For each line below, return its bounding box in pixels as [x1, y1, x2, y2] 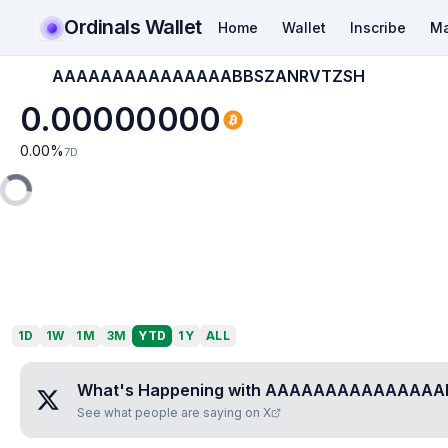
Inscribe [349, 18, 406, 36]
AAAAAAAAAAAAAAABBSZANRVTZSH [52, 66, 365, 86]
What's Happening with [77, 380, 265, 400]
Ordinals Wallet [64, 14, 202, 39]
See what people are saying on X [77, 405, 271, 420]
